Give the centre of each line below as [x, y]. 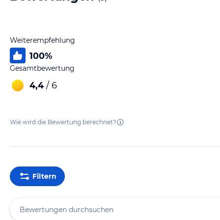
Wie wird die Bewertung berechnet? [63, 122]
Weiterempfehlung [42, 40]
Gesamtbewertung [42, 68]
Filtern [44, 176]
